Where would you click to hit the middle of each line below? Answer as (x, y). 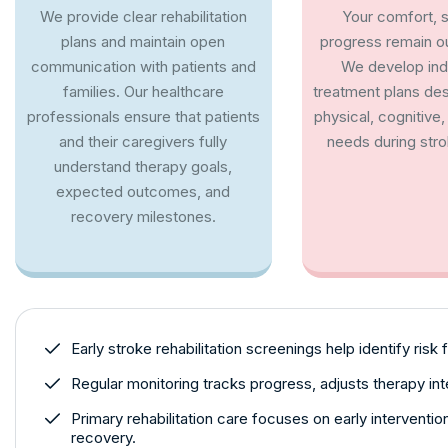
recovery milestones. (143, 216)
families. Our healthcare (143, 91)
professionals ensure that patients (143, 116)
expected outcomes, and (143, 191)
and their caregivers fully (143, 141)
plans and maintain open (143, 41)
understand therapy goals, (143, 166)
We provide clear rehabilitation (143, 16)
